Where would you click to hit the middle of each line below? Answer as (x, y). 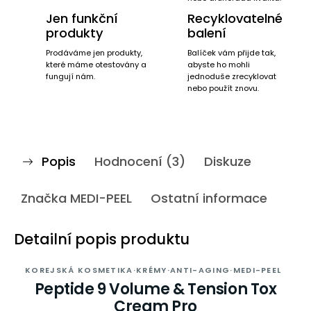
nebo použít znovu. (223, 88)
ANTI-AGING (200, 270)
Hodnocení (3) (140, 161)
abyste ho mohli (219, 65)
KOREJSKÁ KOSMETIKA (79, 270)
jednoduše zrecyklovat (232, 76)
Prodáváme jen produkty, (94, 53)
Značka (44, 198)
